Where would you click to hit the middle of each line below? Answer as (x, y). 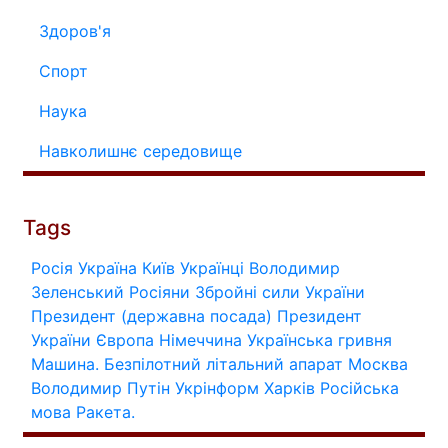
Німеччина (200, 339)
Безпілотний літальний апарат (223, 363)
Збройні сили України (280, 291)
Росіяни (159, 291)
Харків (289, 387)
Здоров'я (75, 30)
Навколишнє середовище (140, 150)
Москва (378, 363)
